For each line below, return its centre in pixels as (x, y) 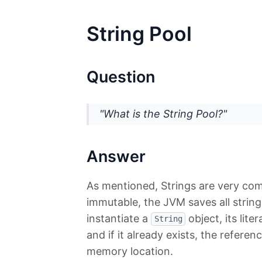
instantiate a (119, 218)
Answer (116, 156)
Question (121, 77)
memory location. (130, 251)
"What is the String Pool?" (163, 114)
